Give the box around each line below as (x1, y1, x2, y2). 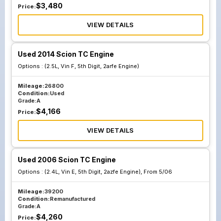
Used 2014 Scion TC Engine (18, 50, 114, 58)
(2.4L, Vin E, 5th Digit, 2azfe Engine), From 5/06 (44, 168, 172, 175)
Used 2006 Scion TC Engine (18, 155, 116, 164)
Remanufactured (50, 195, 95, 202)
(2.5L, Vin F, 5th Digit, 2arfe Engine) (44, 63, 139, 70)
